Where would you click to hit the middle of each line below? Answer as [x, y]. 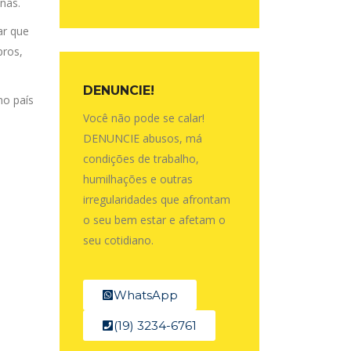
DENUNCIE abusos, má [143, 138]
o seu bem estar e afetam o [154, 220]
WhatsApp [146, 295]
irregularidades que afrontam [157, 199]
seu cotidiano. [118, 240]
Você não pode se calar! [144, 118]
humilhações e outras [138, 179]
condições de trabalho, [141, 159]
